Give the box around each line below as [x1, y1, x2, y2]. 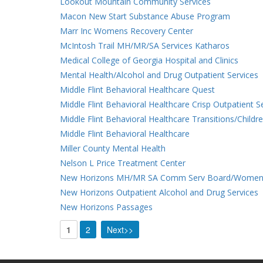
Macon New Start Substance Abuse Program [60, 11, 230, 22]
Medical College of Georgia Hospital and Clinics [60, 55, 238, 66]
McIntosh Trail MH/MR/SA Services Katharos [60, 40, 230, 51]
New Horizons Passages [60, 201, 153, 213]
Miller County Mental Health [60, 143, 166, 154]
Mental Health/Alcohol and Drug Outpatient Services [60, 69, 258, 80]
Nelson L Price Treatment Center [60, 157, 186, 168]
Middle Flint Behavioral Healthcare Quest [60, 84, 215, 95]
